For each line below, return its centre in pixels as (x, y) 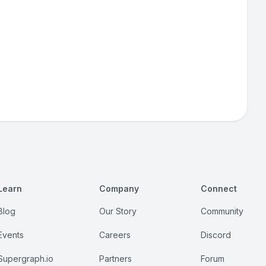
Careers (115, 235)
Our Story (118, 211)
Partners (116, 259)
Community (222, 211)
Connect (219, 189)
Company (119, 189)
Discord (216, 235)
